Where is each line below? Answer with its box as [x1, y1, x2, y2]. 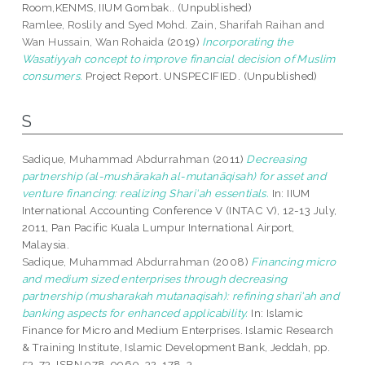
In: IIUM [269, 187, 310, 200]
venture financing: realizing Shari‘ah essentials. [21, 187, 270, 200]
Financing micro [251, 255, 336, 269]
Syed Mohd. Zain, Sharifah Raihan [127, 18, 302, 32]
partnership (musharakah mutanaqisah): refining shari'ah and [21, 289, 340, 303]
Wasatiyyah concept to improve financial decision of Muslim [21, 52, 336, 66]
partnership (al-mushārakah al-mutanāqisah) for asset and [21, 169, 327, 183]
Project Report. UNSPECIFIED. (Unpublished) [82, 69, 318, 83]
